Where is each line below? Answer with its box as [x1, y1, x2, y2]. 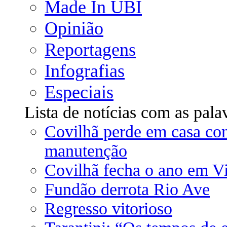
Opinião [45, 18, 103, 39]
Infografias [45, 61, 125, 81]
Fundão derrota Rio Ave [45, 180, 210, 199]
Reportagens [45, 40, 136, 60]
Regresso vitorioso [45, 199, 172, 218]
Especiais [45, 82, 113, 102]
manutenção [45, 141, 127, 160]
